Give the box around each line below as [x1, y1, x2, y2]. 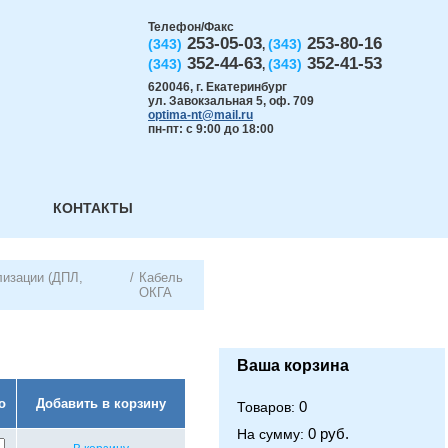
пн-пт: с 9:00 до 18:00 [148, 122, 274, 136]
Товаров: [237, 399, 299, 415]
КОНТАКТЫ [52, 200, 133, 216]
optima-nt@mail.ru [148, 108, 253, 122]
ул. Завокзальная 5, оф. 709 [148, 94, 314, 108]
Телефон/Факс [148, 20, 234, 34]
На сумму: [237, 426, 308, 442]
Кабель [138, 270, 183, 285]
